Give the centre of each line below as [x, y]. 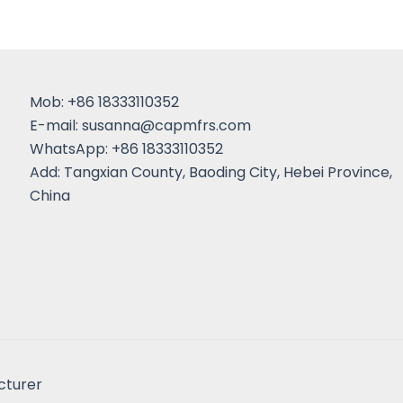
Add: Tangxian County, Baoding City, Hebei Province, [211, 173]
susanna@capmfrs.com [167, 126]
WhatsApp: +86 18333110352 [127, 149]
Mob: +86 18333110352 [105, 103]
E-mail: [56, 126]
